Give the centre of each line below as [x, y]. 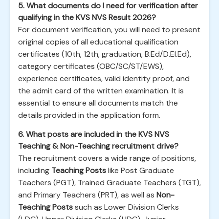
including [35, 170]
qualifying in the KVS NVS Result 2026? [87, 17]
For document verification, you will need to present [109, 30]
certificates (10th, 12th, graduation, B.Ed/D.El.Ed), [105, 54]
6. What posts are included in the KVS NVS [94, 134]
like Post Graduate [140, 170]
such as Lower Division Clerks [126, 207]
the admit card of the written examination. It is [101, 91]
